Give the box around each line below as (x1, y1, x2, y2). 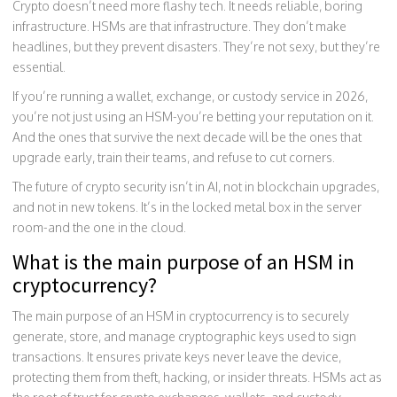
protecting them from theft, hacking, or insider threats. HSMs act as (12, 369, 382, 385)
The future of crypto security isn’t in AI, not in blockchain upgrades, (12, 178, 379, 194)
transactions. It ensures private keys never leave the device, (12, 348, 341, 364)
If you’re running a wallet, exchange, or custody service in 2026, (12, 88, 368, 104)
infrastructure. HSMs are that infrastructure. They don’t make (12, 18, 346, 34)
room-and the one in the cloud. (12, 219, 186, 235)
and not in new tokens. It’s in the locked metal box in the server (12, 198, 362, 214)
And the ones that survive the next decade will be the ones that (12, 128, 362, 144)
